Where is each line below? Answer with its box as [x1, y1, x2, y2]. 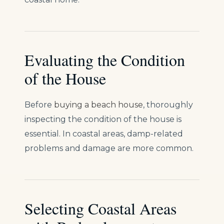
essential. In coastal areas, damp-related [24, 129, 183, 139]
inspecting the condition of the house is [24, 114, 181, 124]
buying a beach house [54, 100, 143, 110]
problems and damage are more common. [24, 143, 193, 153]
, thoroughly [143, 100, 193, 110]
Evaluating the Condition [24, 49, 185, 71]
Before [24, 100, 54, 110]
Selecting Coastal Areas [24, 197, 176, 219]
